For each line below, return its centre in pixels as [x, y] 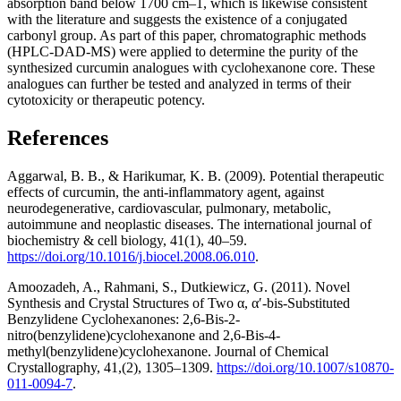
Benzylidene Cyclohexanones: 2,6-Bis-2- [124, 320]
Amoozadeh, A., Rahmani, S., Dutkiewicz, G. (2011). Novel [179, 287]
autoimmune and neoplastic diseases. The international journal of [189, 225]
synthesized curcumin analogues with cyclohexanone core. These [191, 68]
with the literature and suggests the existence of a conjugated [177, 20]
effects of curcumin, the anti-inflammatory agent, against [166, 192]
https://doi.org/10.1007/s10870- [305, 368]
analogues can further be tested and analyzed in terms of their [179, 84]
